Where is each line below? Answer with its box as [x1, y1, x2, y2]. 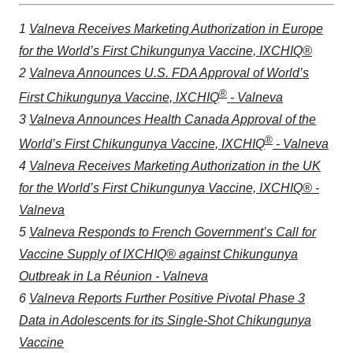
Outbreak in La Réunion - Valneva [19, 269, 208, 284]
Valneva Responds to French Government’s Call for [29, 225, 316, 240]
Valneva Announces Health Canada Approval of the [29, 112, 316, 126]
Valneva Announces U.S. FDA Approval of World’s [29, 65, 309, 80]
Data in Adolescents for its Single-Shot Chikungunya [19, 314, 311, 328]
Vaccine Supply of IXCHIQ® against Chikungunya [19, 247, 298, 262]
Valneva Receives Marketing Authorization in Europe [29, 21, 323, 35]
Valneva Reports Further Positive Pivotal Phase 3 [29, 292, 305, 306]
